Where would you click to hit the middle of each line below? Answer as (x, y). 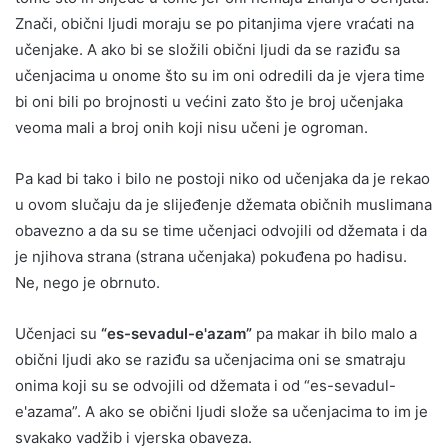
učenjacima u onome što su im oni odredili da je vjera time (220, 75)
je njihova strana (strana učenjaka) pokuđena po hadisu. (211, 256)
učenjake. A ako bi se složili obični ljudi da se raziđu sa (207, 49)
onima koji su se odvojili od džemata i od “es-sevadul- (205, 385)
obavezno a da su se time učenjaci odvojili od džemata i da (221, 230)
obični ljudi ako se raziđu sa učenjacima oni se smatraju (210, 359)
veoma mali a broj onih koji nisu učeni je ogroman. (191, 127)
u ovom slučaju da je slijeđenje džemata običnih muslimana (223, 204)
